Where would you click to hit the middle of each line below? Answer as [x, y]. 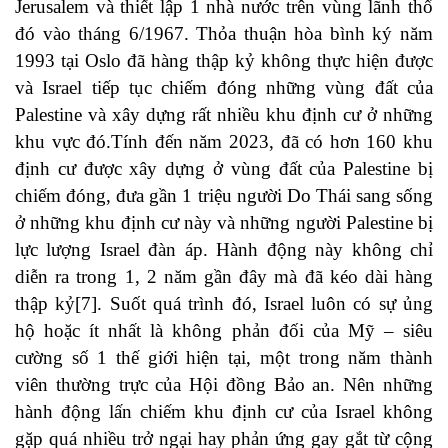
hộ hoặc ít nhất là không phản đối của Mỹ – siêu [224, 331]
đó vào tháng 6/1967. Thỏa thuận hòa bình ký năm [224, 34]
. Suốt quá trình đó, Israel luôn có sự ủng [265, 304]
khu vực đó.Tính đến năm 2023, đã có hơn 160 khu [224, 142]
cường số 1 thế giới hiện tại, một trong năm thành [224, 358]
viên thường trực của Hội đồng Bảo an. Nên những [224, 385]
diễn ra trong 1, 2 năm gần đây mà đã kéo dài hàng [224, 277]
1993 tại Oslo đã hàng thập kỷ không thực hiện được [224, 61]
